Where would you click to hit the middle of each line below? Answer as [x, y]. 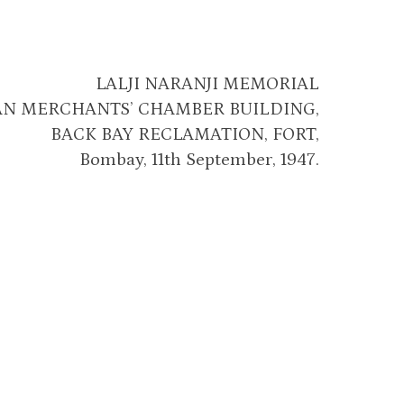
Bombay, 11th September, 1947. [199, 160]
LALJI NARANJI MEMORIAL [207, 84]
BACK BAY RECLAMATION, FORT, [184, 134]
